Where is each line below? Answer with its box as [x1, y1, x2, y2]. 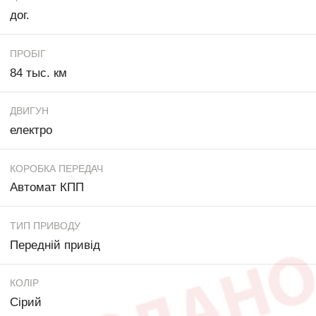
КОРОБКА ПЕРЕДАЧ [10, 162, 103, 174]
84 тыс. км [10, 66, 67, 80]
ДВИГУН [10, 105, 49, 117]
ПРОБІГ [10, 47, 46, 59]
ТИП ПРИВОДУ [10, 219, 80, 231]
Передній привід [10, 238, 100, 252]
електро [10, 123, 52, 137]
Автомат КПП [10, 181, 84, 195]
